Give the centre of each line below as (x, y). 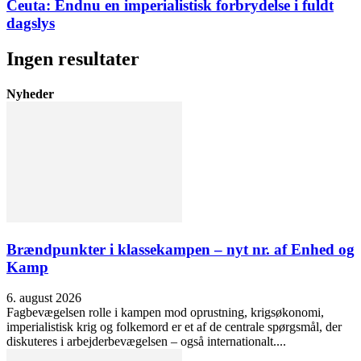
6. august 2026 (44, 298)
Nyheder (30, 93)
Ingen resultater (73, 58)
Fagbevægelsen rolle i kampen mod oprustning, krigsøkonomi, (165, 313)
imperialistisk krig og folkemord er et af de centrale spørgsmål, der (174, 327)
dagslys (31, 23)
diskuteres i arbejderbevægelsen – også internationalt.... (146, 342)
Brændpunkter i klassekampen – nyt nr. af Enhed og (180, 249)
